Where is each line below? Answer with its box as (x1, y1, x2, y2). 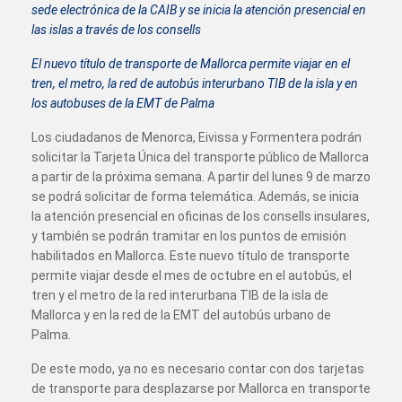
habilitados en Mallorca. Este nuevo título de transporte (31, 249, 350, 263)
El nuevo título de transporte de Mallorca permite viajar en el (31, 57, 350, 71)
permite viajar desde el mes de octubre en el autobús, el (31, 268, 352, 283)
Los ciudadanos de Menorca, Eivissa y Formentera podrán (31, 130, 362, 144)
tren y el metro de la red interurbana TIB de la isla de (31, 288, 328, 302)
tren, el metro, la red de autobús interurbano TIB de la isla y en (31, 76, 358, 91)
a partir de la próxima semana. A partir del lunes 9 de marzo (31, 170, 371, 184)
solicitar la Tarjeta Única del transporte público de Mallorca (31, 150, 369, 164)
